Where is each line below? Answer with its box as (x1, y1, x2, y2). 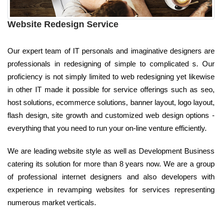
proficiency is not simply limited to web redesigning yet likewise (7, 72, 215, 81)
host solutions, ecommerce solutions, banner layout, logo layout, (7, 98, 215, 107)
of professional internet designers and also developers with (7, 172, 215, 181)
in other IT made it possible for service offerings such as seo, (7, 85, 215, 94)
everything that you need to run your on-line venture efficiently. (7, 123, 207, 132)
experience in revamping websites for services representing (7, 185, 215, 194)
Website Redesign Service (7, 19, 118, 29)
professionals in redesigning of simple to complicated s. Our (7, 59, 215, 68)
